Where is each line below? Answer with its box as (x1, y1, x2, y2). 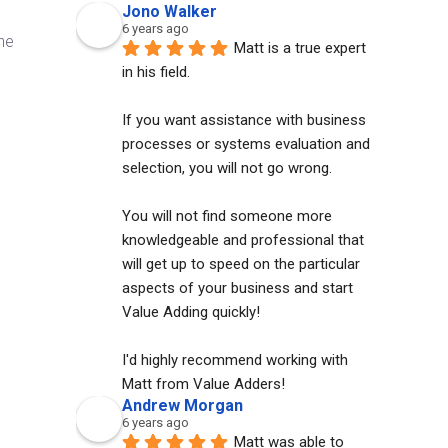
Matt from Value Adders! (122, 375, 285, 393)
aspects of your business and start (122, 279, 353, 297)
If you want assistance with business (122, 111, 366, 129)
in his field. (122, 63, 194, 81)
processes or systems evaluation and (122, 135, 370, 153)
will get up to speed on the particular (122, 255, 360, 273)
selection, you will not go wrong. (122, 159, 336, 177)
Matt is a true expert (234, 39, 366, 57)
